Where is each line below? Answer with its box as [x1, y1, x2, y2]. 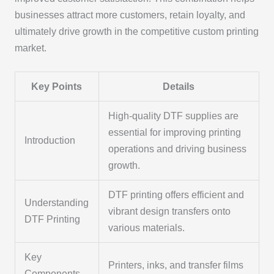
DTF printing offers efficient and [108, 190, 245, 201]
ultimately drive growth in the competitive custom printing [14, 26, 259, 37]
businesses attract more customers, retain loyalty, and [14, 10, 245, 21]
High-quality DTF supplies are [108, 111, 239, 122]
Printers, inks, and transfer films [108, 260, 244, 271]
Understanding [24, 198, 89, 209]
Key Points [31, 81, 83, 92]
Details [163, 81, 195, 92]
